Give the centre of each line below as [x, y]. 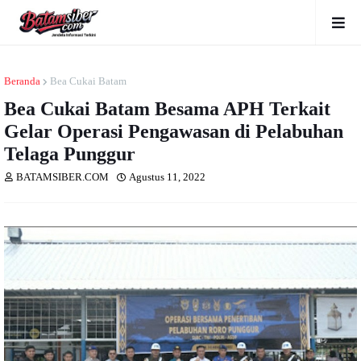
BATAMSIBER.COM [62, 177]
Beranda [22, 81]
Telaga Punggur [70, 154]
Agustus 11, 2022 [167, 177]
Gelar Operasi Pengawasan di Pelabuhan [174, 131]
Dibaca [229, 177]
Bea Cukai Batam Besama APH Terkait [167, 109]
